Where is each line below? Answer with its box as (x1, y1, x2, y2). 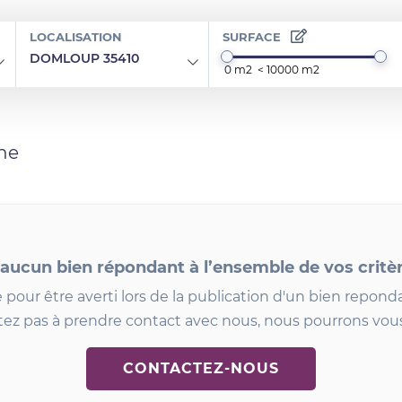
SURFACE (222, 30, 281, 44)
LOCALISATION (29, 30, 122, 44)
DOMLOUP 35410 (29, 50, 139, 66)
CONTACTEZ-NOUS (123, 360, 279, 377)
